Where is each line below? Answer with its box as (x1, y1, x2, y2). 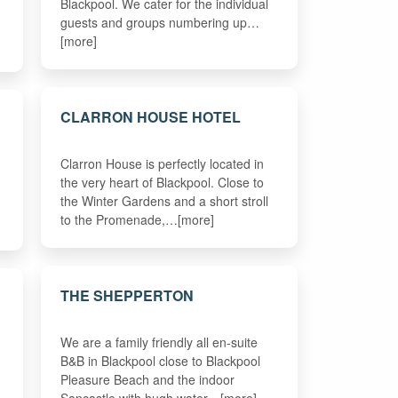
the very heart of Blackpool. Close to (60, 172, 264, 191)
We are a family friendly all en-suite (60, 332, 258, 351)
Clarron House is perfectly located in (60, 154, 264, 172)
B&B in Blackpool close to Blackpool (60, 351, 260, 370)
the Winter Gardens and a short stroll (60, 191, 268, 210)
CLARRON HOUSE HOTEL (60, 106, 241, 127)
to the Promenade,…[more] (60, 210, 214, 228)
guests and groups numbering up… (60, 12, 259, 31)
